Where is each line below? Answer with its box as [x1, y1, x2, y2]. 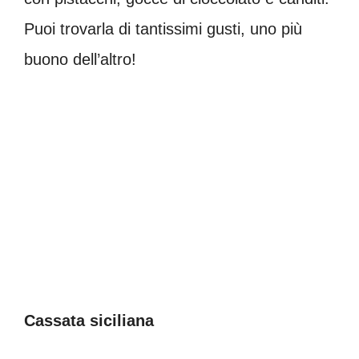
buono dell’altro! [24, 50, 136, 68]
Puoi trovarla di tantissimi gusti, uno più [24, 19, 302, 38]
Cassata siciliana [24, 311, 154, 329]
